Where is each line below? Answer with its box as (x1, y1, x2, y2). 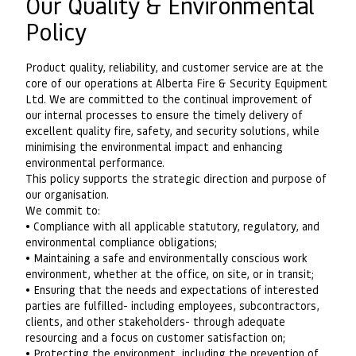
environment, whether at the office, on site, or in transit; (25, 265, 314, 281)
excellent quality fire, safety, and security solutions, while (25, 122, 319, 137)
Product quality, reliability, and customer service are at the (25, 59, 323, 74)
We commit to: (25, 202, 100, 217)
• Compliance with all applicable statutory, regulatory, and (25, 218, 319, 233)
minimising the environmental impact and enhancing (25, 138, 283, 153)
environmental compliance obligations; (25, 234, 217, 249)
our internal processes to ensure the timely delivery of (25, 106, 303, 122)
